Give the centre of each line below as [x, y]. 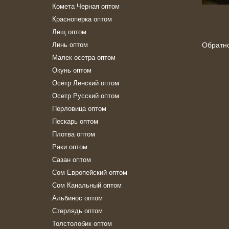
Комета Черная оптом [86, 6]
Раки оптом [70, 146]
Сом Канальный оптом [87, 185]
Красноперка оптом [82, 19]
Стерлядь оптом [77, 210]
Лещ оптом [69, 31]
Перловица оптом [79, 108]
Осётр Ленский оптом [86, 83]
